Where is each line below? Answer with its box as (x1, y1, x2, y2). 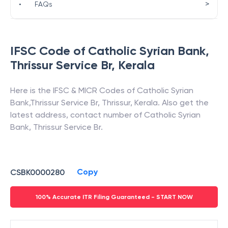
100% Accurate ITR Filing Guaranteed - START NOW (35, 193, 193, 201)
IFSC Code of (10, 43, 88, 58)
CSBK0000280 (10, 167, 65, 177)
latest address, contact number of (10, 110, 144, 120)
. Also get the (158, 98, 209, 107)
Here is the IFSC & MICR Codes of (10, 85, 137, 95)
